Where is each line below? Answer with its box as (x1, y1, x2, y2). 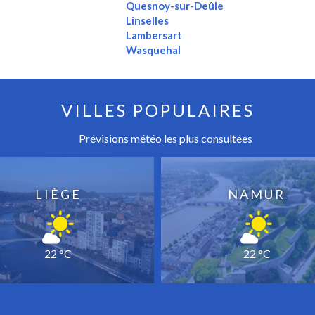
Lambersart (125, 29, 182, 42)
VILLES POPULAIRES (60, 100, 255, 121)
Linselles (125, 14, 169, 27)
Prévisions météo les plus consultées (77, 131, 252, 146)
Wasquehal (125, 44, 181, 57)
